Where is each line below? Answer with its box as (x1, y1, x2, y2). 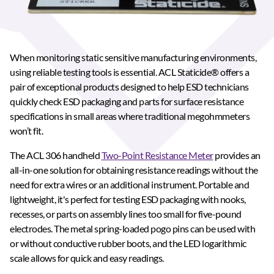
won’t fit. (10, 125, 43, 136)
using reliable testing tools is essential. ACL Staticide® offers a (10, 66, 249, 78)
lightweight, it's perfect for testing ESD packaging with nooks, (10, 193, 246, 205)
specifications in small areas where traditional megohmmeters (10, 110, 250, 122)
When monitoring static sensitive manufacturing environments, (10, 51, 256, 63)
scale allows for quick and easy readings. (10, 252, 164, 264)
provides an (213, 149, 261, 161)
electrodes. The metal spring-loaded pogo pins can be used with (10, 223, 255, 234)
